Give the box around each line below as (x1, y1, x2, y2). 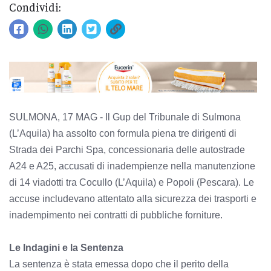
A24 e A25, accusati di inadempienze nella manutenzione (9, 160, 255, 171)
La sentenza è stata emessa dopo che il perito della (9, 258, 229, 269)
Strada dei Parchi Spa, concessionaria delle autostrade (9, 144, 245, 155)
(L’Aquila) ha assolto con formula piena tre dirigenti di (9, 128, 237, 139)
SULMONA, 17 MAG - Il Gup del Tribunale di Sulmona (9, 111, 241, 122)
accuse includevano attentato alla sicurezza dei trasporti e (9, 193, 256, 204)
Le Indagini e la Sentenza (9, 242, 123, 253)
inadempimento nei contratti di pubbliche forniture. (9, 209, 223, 220)
